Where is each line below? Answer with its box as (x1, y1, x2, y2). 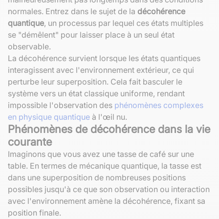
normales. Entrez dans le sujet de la (8, 6, 137, 16)
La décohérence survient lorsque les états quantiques (8, 53, 200, 63)
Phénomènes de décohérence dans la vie (8, 122, 210, 135)
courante (8, 135, 52, 148)
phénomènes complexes (114, 100, 203, 110)
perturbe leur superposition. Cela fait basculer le (8, 76, 182, 87)
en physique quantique (8, 111, 90, 122)
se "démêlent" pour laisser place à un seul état (8, 29, 175, 40)
